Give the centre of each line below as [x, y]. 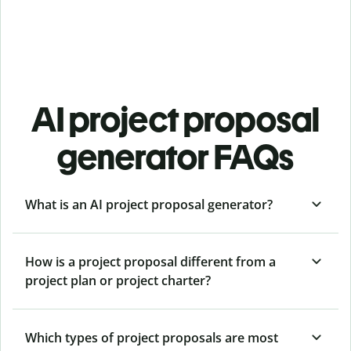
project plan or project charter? [118, 280]
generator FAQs [175, 157]
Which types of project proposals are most [152, 337]
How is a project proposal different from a [150, 261]
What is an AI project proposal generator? [149, 204]
